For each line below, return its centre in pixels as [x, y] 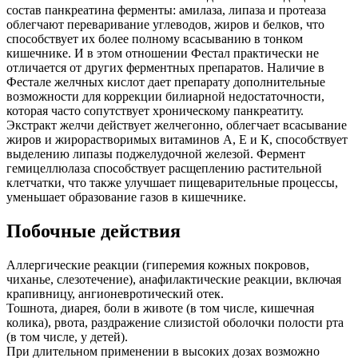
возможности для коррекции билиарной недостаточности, [165, 97]
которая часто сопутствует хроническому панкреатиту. [155, 111]
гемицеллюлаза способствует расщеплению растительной [164, 169]
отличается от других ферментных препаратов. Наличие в [165, 68]
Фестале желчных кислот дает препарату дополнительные [166, 82]
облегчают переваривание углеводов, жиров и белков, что [165, 25]
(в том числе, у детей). [67, 337]
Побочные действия [93, 231]
